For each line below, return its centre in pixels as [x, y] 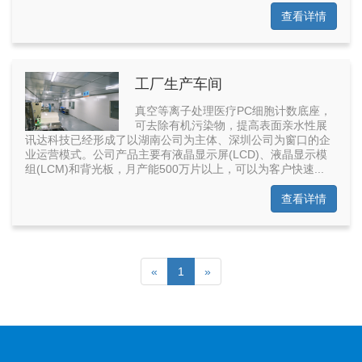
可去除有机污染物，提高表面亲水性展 [231, 126]
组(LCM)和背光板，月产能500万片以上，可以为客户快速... [175, 169]
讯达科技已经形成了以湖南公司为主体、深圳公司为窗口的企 [178, 140]
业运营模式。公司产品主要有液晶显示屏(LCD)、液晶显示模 [176, 155]
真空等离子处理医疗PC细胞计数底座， [233, 111]
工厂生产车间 [178, 84]
